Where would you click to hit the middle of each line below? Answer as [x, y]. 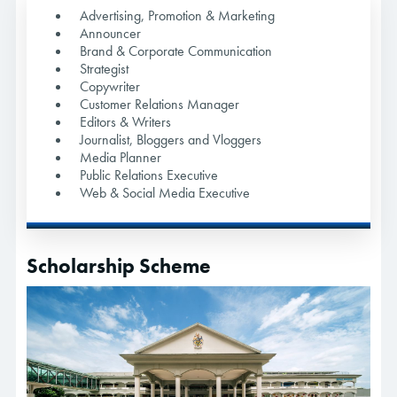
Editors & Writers [125, 122]
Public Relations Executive [149, 175]
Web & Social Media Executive [165, 193]
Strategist [104, 69]
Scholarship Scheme [119, 266]
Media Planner [121, 158]
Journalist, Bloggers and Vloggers [171, 140]
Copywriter [110, 87]
